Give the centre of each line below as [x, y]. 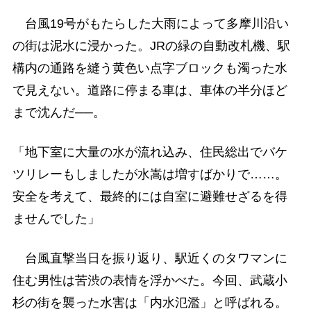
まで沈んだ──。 [59, 112]
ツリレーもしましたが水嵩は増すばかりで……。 [150, 175]
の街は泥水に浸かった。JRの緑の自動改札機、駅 [151, 45]
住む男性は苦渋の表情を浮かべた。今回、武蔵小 [150, 281]
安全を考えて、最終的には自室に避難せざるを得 [150, 197]
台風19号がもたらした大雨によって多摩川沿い [150, 23]
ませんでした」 [56, 219]
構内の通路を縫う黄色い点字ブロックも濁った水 [150, 68]
